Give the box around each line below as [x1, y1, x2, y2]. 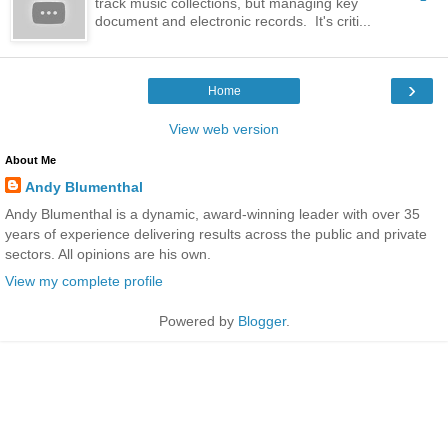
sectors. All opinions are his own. [5, 245, 211, 262]
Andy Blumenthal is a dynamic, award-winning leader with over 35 [5, 205, 420, 222]
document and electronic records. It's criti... [95, 12, 372, 29]
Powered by [158, 312, 238, 329]
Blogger [237, 312, 286, 329]
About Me [5, 153, 56, 166]
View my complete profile [5, 272, 163, 289]
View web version [169, 120, 279, 137]
